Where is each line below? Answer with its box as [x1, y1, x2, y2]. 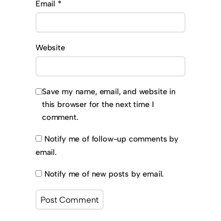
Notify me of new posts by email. [44, 169, 164, 179]
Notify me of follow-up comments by [44, 134, 179, 144]
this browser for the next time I [42, 99, 154, 109]
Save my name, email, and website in [42, 86, 176, 96]
